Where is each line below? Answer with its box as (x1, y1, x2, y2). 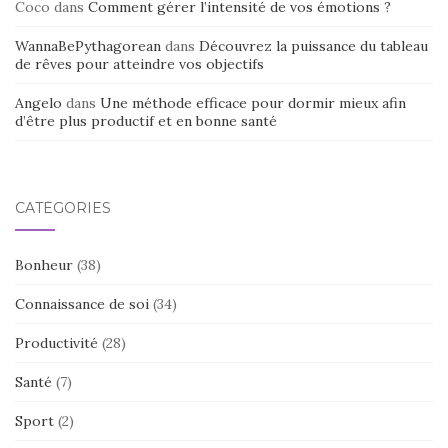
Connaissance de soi (15, 294, 149, 313)
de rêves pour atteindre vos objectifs (15, 54, 264, 73)
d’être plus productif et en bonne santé (15, 111, 277, 130)
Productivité (15, 333, 98, 352)
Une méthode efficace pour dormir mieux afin (100, 93, 406, 112)
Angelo (15, 93, 62, 112)
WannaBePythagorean (15, 36, 161, 55)
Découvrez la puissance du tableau (199, 36, 428, 55)
